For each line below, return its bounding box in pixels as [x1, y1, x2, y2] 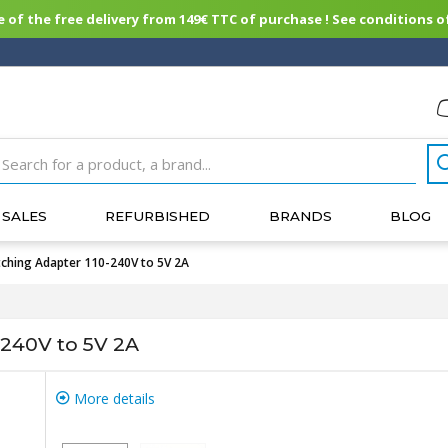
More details [69, 389, 155, 408]
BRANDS [268, 208, 332, 224]
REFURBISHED [105, 208, 211, 224]
